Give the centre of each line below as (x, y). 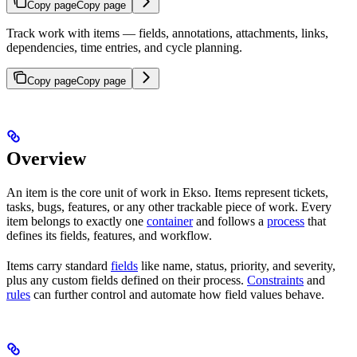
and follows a (230, 222)
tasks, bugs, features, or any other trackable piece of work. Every (169, 207)
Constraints (275, 280)
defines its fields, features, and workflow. (109, 236)
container (170, 222)
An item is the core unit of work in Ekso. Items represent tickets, (167, 193)
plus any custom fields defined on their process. (127, 280)
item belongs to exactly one (76, 222)
